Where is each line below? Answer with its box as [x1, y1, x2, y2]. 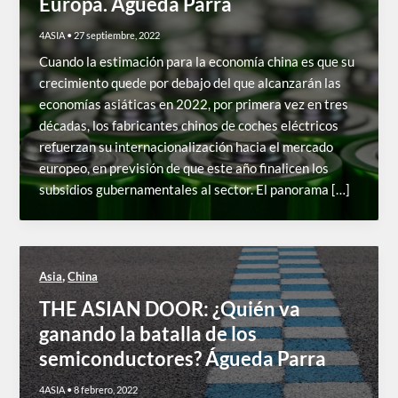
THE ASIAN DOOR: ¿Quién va [39, 297, 301, 322]
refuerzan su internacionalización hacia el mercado [39, 139, 334, 155]
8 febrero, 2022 [74, 384, 139, 396]
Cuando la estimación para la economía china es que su [39, 53, 355, 69]
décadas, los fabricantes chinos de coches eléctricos [39, 117, 339, 133]
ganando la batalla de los [39, 322, 258, 346]
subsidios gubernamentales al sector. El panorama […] [39, 181, 351, 197]
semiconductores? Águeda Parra [39, 346, 327, 371]
